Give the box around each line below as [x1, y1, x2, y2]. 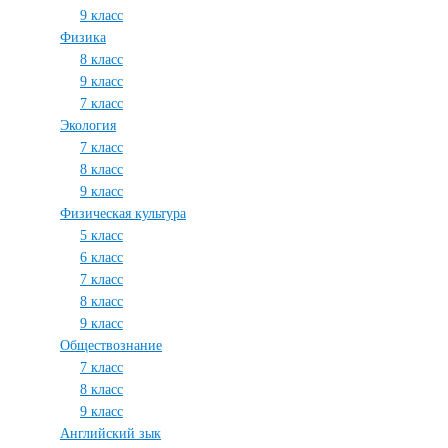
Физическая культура [60, 206, 186, 221]
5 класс [80, 228, 123, 243]
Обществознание [60, 338, 162, 353]
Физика [60, 30, 106, 45]
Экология [60, 118, 116, 133]
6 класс [80, 250, 123, 265]
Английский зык [60, 426, 161, 441]
